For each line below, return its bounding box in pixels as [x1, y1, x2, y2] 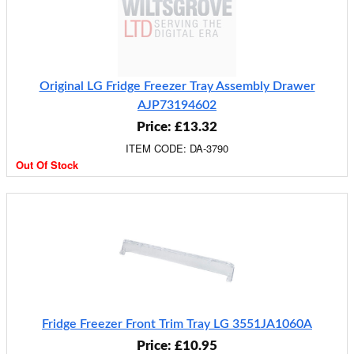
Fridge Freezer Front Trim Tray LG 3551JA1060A [42, 318, 312, 330]
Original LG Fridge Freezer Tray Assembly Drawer [39, 80, 315, 92]
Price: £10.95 [137, 339, 217, 352]
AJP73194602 [137, 99, 217, 111]
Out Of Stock [16, 157, 78, 172]
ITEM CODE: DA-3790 [126, 141, 228, 156]
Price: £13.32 [137, 120, 217, 134]
